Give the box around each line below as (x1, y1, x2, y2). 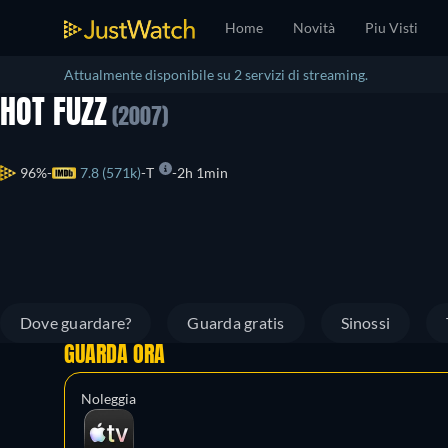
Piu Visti (365, 19, 418, 36)
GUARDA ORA (64, 345, 165, 367)
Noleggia (81, 390, 136, 407)
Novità (293, 19, 335, 36)
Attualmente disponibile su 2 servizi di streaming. (64, 66, 368, 83)
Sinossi (340, 313, 391, 332)
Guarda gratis (187, 313, 285, 332)
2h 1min (177, 164, 228, 182)
